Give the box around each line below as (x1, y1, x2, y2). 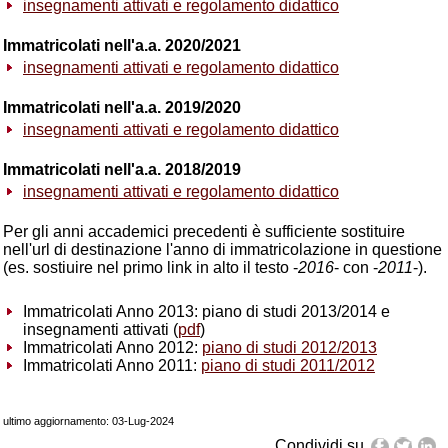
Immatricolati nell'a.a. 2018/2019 (3, 161, 241, 178)
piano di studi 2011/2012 (201, 357, 375, 374)
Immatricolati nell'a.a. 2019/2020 (3, 99, 241, 116)
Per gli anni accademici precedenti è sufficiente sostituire (3, 223, 405, 240)
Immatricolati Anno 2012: (23, 339, 202, 356)
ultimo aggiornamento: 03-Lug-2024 (3, 415, 174, 427)
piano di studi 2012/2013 (202, 339, 377, 356)
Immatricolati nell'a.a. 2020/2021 (3, 37, 241, 54)
